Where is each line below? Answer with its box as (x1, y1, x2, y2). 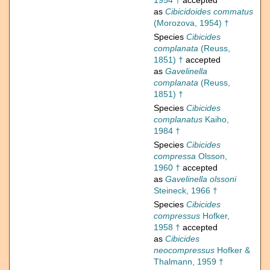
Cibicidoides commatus (165, 7, 253, 17)
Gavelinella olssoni (165, 174, 236, 184)
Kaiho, (202, 115, 229, 125)
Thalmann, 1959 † (154, 257, 224, 267)
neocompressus (154, 245, 215, 256)
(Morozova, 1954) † (154, 18, 229, 28)
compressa (154, 151, 196, 162)
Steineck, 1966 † (154, 186, 218, 196)
